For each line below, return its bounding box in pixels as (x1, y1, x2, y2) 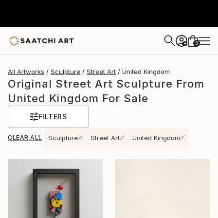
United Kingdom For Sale (8, 92, 148, 105)
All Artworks (8, 68, 44, 75)
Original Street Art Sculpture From (8, 77, 204, 90)
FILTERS (38, 112, 67, 121)
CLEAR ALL (8, 134, 42, 141)
